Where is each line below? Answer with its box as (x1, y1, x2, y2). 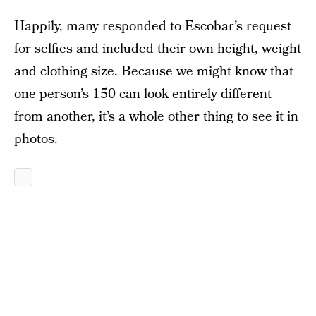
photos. (14, 130, 58, 149)
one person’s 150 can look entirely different (14, 85, 272, 104)
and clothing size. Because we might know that (14, 62, 293, 81)
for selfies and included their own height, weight (14, 39, 301, 59)
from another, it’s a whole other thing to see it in (14, 107, 298, 126)
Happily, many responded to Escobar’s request (14, 17, 291, 36)
